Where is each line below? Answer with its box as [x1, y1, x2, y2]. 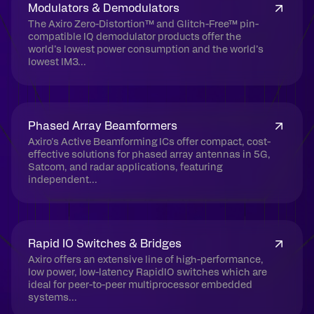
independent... [28, 175, 97, 185]
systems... [28, 293, 77, 303]
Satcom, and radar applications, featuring [28, 163, 222, 172]
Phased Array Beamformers [28, 121, 177, 132]
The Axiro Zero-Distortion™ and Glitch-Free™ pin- [28, 20, 259, 29]
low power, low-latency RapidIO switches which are [28, 268, 267, 278]
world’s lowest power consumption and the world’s [28, 45, 264, 55]
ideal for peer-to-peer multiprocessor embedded [28, 280, 252, 290]
